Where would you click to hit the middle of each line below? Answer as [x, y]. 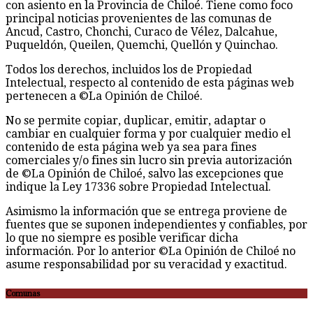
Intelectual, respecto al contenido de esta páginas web [150, 83]
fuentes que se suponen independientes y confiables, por [156, 225]
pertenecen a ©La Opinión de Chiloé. [104, 96]
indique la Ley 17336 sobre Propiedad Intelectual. [138, 187]
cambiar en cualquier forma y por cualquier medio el [148, 134]
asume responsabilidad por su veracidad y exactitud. [146, 265]
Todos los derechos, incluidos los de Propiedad [129, 70]
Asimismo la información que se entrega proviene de [146, 212]
